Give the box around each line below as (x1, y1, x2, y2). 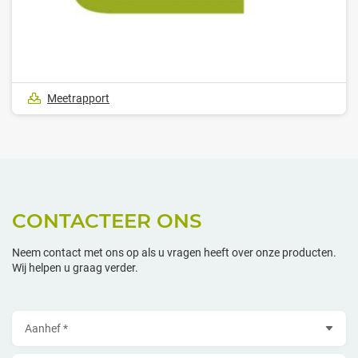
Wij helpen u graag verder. (12, 261, 138, 275)
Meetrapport (47, 92, 109, 105)
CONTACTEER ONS (12, 209, 201, 233)
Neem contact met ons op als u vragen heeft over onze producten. (12, 246, 336, 260)
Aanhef (26, 316, 54, 327)
